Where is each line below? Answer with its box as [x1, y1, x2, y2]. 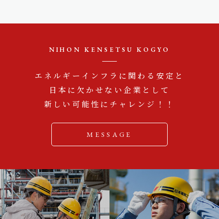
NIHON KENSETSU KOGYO [48, 45, 171, 54]
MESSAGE [87, 130, 132, 139]
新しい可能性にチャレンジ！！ [44, 98, 175, 109]
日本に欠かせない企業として [48, 84, 171, 95]
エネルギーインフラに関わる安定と [35, 70, 184, 81]
